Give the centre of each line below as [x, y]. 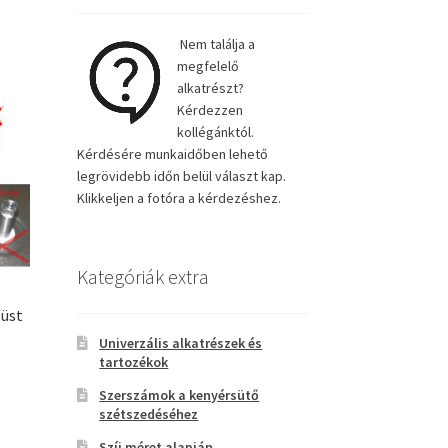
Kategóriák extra [142, 277]
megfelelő [207, 66]
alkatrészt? [210, 88]
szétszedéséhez [149, 413]
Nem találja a [215, 44]
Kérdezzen [209, 110]
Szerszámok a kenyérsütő [179, 394]
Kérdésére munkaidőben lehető [172, 154]
